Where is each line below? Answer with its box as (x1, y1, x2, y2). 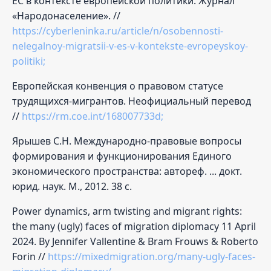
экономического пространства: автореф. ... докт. (12, 164, 242, 178)
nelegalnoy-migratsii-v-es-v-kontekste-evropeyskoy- (12, 39, 248, 53)
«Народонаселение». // (12, 8, 120, 22)
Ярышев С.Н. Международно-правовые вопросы (12, 134, 241, 148)
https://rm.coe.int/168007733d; (22, 109, 163, 123)
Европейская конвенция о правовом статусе (12, 79, 223, 93)
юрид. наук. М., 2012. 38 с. (12, 179, 132, 193)
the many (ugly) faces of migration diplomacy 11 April (12, 219, 256, 233)
